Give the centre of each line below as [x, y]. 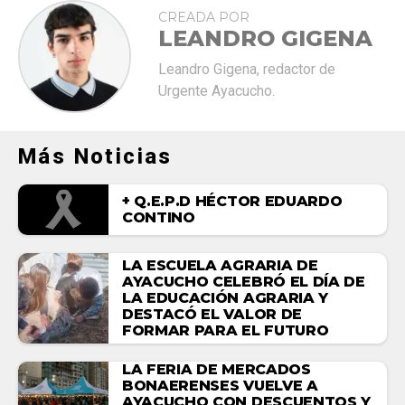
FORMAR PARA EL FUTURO [226, 331]
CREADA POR [204, 17]
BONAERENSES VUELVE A [220, 386]
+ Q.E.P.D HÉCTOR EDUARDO [232, 201]
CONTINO [159, 217]
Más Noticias [95, 156]
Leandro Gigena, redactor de [247, 69]
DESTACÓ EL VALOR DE [212, 315]
